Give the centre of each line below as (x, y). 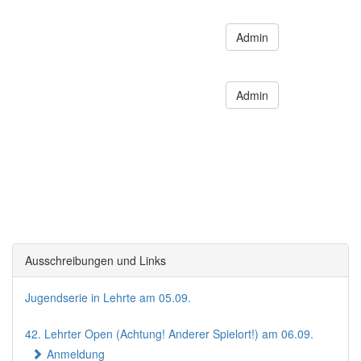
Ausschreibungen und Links (95, 260)
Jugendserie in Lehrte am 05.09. (108, 297)
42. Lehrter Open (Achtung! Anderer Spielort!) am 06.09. (169, 334)
